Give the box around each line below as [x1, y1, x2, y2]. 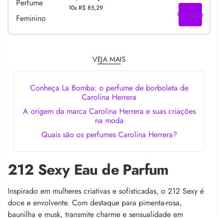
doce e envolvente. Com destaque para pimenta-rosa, [8, 197, 182, 208]
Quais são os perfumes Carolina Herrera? [41, 129, 177, 140]
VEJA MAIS [92, 54, 126, 65]
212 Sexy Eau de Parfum [8, 159, 169, 180]
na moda [94, 115, 124, 126]
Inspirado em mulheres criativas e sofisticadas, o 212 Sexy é [8, 185, 204, 197]
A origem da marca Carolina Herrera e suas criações [22, 106, 196, 117]
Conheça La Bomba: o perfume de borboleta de [30, 82, 188, 93]
